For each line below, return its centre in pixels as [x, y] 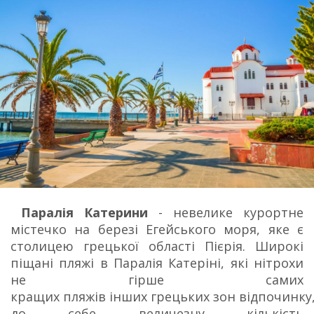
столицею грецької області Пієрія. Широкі [157, 246]
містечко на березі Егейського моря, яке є [157, 229]
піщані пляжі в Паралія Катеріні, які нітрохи [157, 263]
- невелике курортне [231, 212]
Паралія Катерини [84, 212]
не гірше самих [157, 280]
